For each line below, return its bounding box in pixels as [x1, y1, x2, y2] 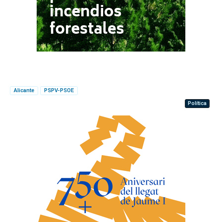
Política [188, 100, 207, 107]
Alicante [14, 87, 34, 94]
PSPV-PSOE [44, 87, 74, 94]
